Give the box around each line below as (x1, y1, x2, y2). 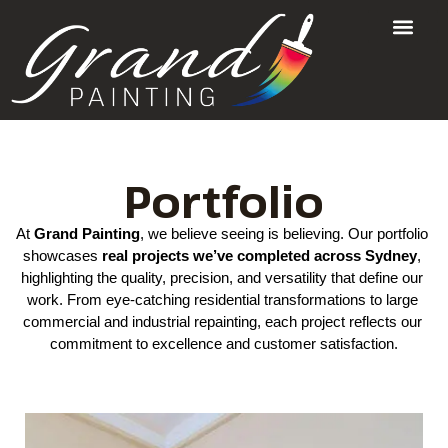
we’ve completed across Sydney (189, 248, 417, 265)
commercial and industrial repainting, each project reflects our (22, 314, 422, 331)
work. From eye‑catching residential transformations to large (26, 292, 418, 309)
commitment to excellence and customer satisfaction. (50, 336, 398, 353)
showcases (23, 248, 102, 265)
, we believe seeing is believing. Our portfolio (140, 226, 428, 243)
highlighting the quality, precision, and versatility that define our (21, 270, 423, 287)
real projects (102, 248, 189, 265)
